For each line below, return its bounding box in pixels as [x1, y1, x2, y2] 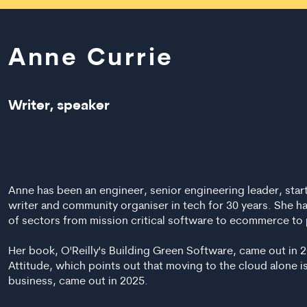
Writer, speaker [8, 99, 110, 113]
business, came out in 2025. [8, 276, 148, 287]
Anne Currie [8, 47, 174, 71]
